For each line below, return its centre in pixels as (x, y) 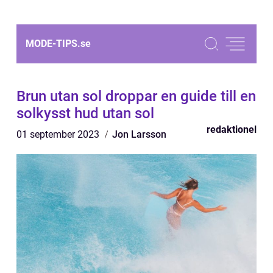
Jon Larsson (139, 134)
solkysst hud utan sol (85, 113)
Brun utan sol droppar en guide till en (136, 96)
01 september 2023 (59, 134)
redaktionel (232, 129)
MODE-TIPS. (53, 44)
